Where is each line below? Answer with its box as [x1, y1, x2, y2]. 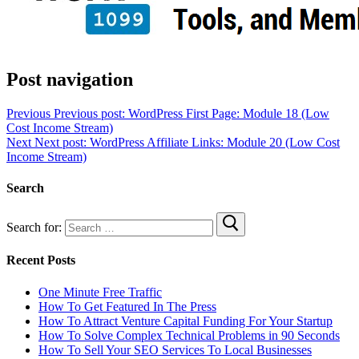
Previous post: [54, 106, 125, 120]
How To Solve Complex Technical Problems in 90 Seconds [38, 328, 340, 342]
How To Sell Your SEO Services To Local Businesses [38, 342, 312, 357]
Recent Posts [6, 253, 75, 268]
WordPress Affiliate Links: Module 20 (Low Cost [90, 135, 340, 149]
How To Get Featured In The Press [38, 299, 216, 313]
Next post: [34, 135, 87, 149]
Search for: [6, 220, 62, 235]
